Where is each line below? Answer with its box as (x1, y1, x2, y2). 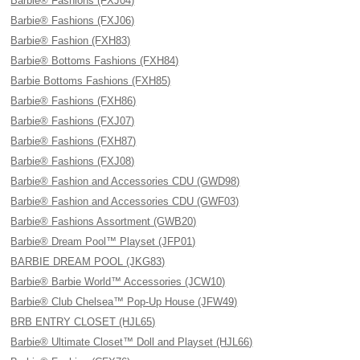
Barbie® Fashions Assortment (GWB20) (10, 215, 197, 227)
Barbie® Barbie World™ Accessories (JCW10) (10, 276, 226, 288)
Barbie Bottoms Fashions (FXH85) (10, 75, 171, 87)
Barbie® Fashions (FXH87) (10, 135, 137, 147)
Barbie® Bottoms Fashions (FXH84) (10, 55, 179, 67)
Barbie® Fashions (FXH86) (10, 95, 137, 107)
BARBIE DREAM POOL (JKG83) (10, 256, 166, 268)
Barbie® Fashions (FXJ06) (10, 14, 135, 27)
